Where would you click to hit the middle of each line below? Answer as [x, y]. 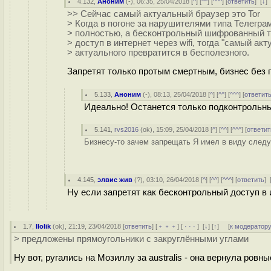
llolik [44, 226]
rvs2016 [127, 129]
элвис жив [115, 180]
